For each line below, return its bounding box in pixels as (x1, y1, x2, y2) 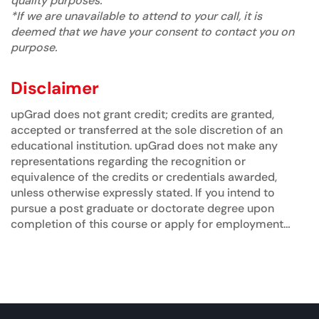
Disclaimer (11, 76, 99, 99)
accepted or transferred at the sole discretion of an (11, 122, 283, 137)
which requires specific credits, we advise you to (11, 231, 267, 247)
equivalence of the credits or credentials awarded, (11, 169, 277, 184)
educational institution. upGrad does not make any (11, 137, 278, 153)
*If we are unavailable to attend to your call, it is (11, 8, 262, 23)
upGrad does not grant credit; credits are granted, (11, 106, 274, 122)
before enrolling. (11, 278, 97, 294)
